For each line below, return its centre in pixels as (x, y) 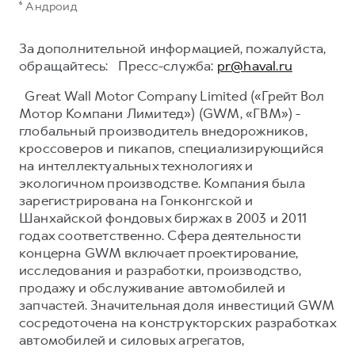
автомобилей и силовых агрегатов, (132, 340)
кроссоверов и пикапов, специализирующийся (172, 148)
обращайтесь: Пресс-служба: (118, 65)
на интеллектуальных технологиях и (136, 165)
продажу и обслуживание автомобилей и (153, 287)
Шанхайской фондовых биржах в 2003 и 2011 (163, 218)
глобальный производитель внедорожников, (163, 130)
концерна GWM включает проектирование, (159, 252)
